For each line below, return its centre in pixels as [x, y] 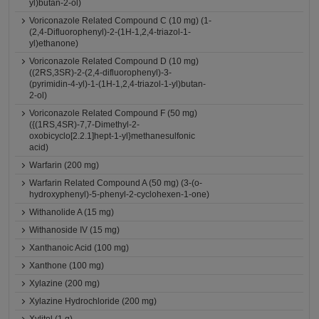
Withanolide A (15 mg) [72, 212]
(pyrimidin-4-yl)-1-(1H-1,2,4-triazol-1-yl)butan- [118, 84]
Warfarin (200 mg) [64, 165]
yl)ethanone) [54, 43]
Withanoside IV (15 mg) [75, 230]
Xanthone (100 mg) [67, 266]
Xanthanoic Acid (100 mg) [79, 248]
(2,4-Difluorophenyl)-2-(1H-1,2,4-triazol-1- [110, 32]
